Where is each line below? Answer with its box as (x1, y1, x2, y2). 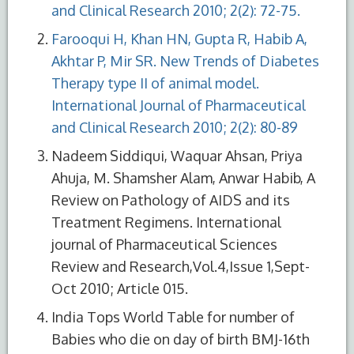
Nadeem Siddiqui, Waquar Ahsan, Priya (51, 146, 303, 164)
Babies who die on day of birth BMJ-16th (51, 330, 310, 348)
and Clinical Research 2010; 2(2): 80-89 (51, 118, 298, 136)
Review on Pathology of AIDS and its (51, 190, 290, 209)
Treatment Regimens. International (51, 213, 281, 231)
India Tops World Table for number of (51, 307, 295, 326)
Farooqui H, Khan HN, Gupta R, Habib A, (51, 29, 307, 47)
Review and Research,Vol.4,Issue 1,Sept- (51, 257, 310, 275)
